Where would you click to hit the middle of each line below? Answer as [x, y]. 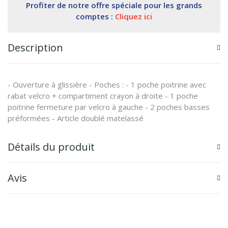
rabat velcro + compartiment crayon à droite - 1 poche [103, 95]
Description [35, 47]
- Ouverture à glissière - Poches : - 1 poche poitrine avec [107, 84]
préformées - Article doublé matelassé [76, 118]
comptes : [95, 16]
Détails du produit [51, 147]
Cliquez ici [134, 16]
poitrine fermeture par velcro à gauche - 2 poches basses [109, 107]
